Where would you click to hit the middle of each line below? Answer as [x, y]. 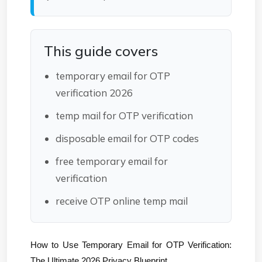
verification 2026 [94, 92]
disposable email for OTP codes [127, 138]
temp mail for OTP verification [124, 115]
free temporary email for [112, 161]
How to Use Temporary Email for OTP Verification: [131, 245]
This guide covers [101, 51]
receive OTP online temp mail [122, 201]
